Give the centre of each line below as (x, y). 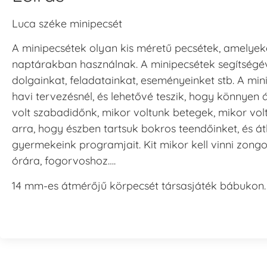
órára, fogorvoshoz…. (64, 161)
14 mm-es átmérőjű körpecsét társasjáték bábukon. (139, 185)
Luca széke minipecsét (67, 23)
